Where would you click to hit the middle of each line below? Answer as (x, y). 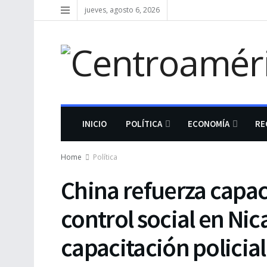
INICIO (94, 124)
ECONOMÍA (209, 124)
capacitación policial (163, 247)
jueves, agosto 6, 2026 (122, 10)
